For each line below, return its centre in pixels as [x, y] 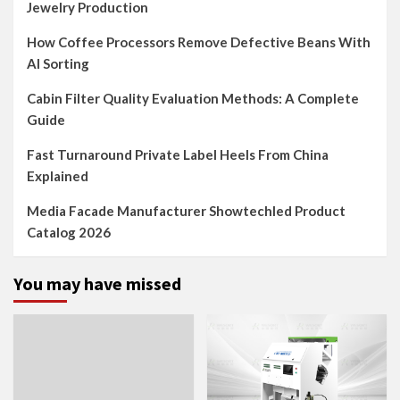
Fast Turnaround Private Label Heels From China [178, 154]
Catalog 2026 [69, 232]
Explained [58, 176]
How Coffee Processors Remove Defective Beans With [199, 42]
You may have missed [97, 283]
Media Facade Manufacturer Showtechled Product [186, 211]
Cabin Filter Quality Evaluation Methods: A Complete [193, 98]
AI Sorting [58, 63]
